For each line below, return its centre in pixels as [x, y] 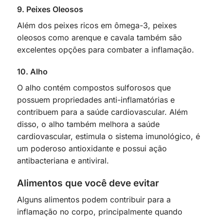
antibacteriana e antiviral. [63, 161]
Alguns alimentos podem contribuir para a [94, 199]
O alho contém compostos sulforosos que [94, 88]
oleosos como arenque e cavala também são [100, 37]
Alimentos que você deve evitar [88, 183]
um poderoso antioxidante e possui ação [92, 149]
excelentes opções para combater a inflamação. [106, 49]
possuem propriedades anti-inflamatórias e [96, 100]
